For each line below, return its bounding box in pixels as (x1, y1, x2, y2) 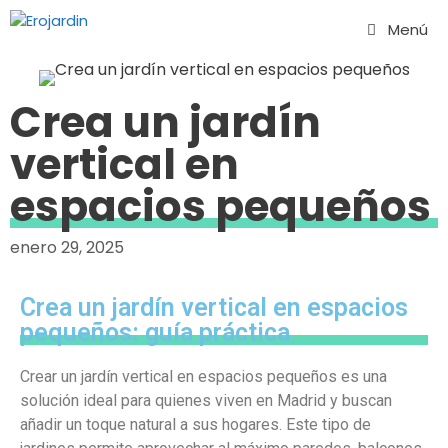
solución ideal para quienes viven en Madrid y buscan (20, 391, 392, 410)
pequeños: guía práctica (20, 318, 290, 347)
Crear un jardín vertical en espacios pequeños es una (20, 367, 387, 386)
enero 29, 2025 (10, 236, 124, 259)
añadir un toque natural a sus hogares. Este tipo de (20, 415, 371, 434)
